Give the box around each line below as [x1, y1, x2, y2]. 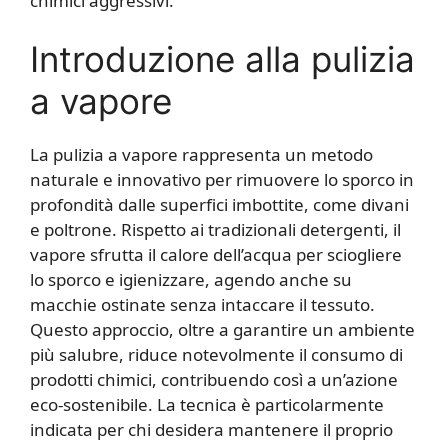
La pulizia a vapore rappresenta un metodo [30, 143, 373, 167]
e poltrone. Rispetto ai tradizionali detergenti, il [30, 218, 401, 242]
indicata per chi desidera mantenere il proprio [30, 418, 393, 442]
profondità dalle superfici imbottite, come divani [30, 193, 409, 217]
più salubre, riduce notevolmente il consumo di [30, 343, 403, 367]
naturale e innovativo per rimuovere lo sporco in [30, 168, 414, 192]
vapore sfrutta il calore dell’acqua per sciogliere [30, 243, 402, 267]
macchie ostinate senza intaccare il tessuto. [30, 293, 375, 317]
